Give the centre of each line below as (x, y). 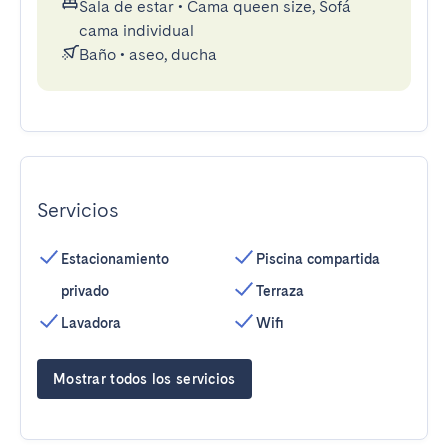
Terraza (280, 291)
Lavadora (91, 323)
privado (85, 291)
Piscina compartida (318, 259)
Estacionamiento (115, 259)
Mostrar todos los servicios (144, 379)
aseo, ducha (173, 54)
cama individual (136, 30)
